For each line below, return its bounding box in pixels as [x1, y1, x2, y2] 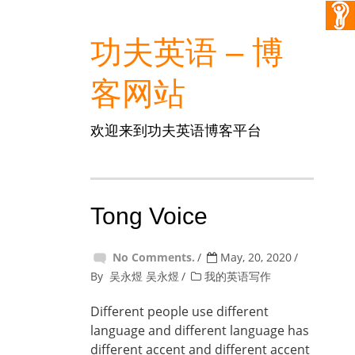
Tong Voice [90, 203, 208, 229]
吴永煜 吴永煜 [109, 269, 179, 284]
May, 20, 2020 [217, 250, 292, 265]
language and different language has [90, 322, 309, 339]
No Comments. [113, 250, 195, 265]
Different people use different [90, 303, 269, 320]
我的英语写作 [204, 269, 271, 284]
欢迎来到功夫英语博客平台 [90, 120, 261, 139]
